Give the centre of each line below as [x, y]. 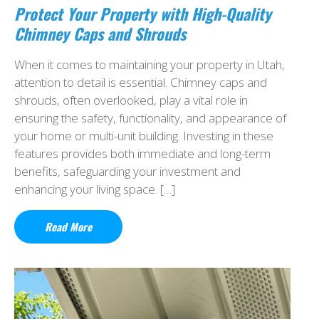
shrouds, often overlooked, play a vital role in [131, 100]
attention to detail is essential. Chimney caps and [141, 82]
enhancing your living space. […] [95, 189]
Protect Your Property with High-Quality [143, 13]
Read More [68, 226]
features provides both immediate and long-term [142, 153]
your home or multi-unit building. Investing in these [144, 135]
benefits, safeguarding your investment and [127, 171]
